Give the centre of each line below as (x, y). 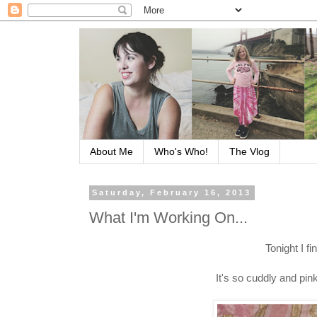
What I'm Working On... (168, 218)
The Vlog (249, 152)
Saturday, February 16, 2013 (172, 193)
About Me (111, 152)
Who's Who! (181, 152)
